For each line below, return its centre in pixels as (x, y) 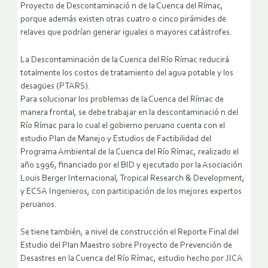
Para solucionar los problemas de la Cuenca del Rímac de (122, 100)
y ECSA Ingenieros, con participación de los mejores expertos (131, 192)
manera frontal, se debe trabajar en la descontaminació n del (129, 113)
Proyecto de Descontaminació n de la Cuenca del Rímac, (122, 7)
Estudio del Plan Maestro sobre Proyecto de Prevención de (126, 246)
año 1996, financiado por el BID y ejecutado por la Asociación (131, 166)
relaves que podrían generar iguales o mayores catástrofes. (126, 33)
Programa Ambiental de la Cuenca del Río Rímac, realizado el (130, 153)
